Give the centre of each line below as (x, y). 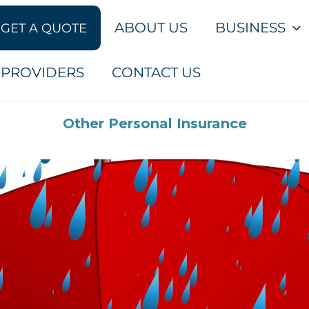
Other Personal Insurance (154, 123)
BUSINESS (250, 28)
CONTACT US (156, 72)
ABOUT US (151, 28)
